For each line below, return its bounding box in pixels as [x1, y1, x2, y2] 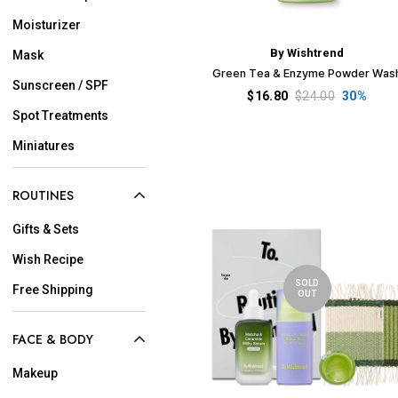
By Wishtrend [270, 45, 345, 60]
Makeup [12, 366, 58, 380]
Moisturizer [12, 18, 81, 32]
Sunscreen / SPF [12, 78, 108, 92]
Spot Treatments [12, 108, 108, 123]
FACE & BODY [12, 330, 93, 348]
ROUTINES [12, 187, 74, 204]
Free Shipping [12, 283, 93, 297]
